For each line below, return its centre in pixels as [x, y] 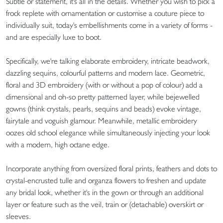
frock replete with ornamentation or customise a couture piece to [105, 13]
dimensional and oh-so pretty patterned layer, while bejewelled [103, 97]
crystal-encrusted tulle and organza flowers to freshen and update [106, 180]
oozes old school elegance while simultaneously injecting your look [108, 133]
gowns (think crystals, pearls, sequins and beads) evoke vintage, [104, 109]
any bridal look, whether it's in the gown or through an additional [105, 192]
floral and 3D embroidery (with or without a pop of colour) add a [104, 85]
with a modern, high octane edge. [58, 145]
